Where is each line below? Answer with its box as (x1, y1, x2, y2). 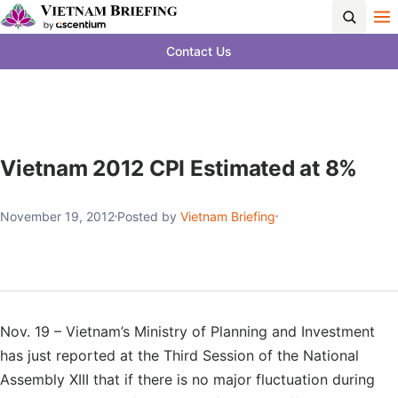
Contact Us (166, 44, 232, 59)
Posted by (117, 209, 180, 224)
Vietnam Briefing (180, 209, 275, 224)
